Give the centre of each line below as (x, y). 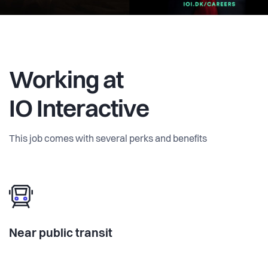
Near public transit (61, 234)
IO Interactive (79, 110)
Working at (66, 82)
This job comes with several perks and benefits (108, 139)
